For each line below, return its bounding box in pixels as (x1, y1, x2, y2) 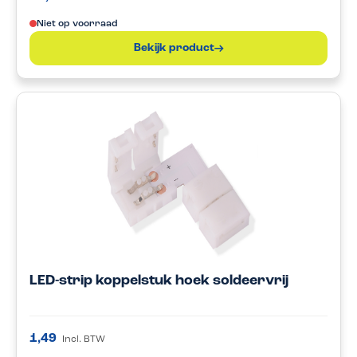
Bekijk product (133, 42, 214, 55)
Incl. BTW (62, 335, 105, 345)
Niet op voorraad (37, 19, 117, 29)
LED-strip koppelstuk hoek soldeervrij (29, 273, 288, 289)
